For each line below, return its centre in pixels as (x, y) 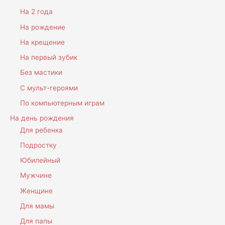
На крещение (42, 42)
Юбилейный (40, 160)
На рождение (43, 27)
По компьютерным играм (62, 103)
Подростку (38, 145)
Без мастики (41, 73)
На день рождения (42, 118)
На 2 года (36, 12)
